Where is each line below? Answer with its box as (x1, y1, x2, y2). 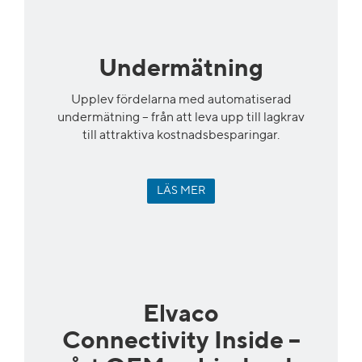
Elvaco (143, 302, 219, 327)
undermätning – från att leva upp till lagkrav (57, 111, 305, 124)
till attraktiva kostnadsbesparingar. (82, 128, 280, 142)
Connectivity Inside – (61, 329, 301, 354)
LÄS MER (157, 184, 205, 196)
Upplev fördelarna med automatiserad (70, 93, 292, 107)
